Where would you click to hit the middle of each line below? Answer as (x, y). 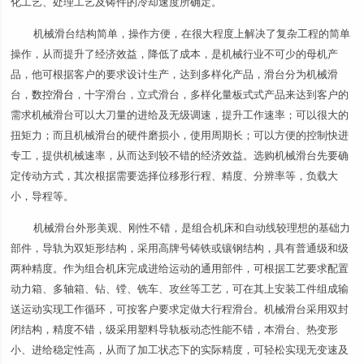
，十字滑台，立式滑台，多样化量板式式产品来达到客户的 (212, 95)
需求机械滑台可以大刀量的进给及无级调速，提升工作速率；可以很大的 (180, 115)
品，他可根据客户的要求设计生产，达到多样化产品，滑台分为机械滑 (175, 74)
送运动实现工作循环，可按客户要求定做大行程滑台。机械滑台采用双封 (180, 309)
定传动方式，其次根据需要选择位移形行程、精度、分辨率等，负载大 (175, 176)
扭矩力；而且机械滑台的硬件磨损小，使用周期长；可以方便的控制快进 (180, 135)
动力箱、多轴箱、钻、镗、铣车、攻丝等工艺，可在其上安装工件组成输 (180, 289)
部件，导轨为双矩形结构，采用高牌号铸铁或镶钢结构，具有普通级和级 (180, 248)
